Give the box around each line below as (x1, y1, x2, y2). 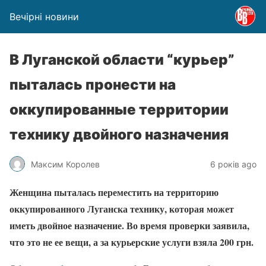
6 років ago (210, 159, 256, 169)
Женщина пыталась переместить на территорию (9, 185, 218, 199)
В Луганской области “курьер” (9, 51, 235, 68)
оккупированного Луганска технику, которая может (9, 202, 234, 216)
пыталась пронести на (9, 76, 176, 93)
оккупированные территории (9, 101, 229, 118)
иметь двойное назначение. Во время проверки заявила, (9, 218, 249, 232)
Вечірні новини (9, 11, 79, 23)
